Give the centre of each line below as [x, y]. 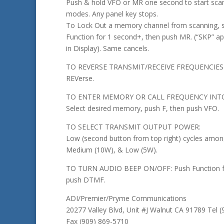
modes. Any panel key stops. [112, 14]
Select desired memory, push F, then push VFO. [142, 108]
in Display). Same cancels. [107, 48]
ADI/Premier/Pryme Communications [126, 198]
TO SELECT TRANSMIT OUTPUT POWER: [133, 127]
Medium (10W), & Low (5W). [112, 150]
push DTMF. [86, 180]
